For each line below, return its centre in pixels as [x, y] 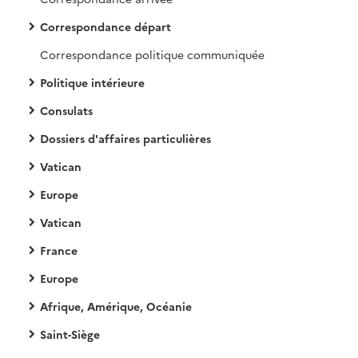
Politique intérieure [92, 82]
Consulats [66, 110]
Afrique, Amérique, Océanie [116, 306]
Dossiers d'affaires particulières [125, 138]
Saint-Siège [70, 334]
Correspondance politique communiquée [152, 54]
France [59, 250]
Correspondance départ [105, 26]
